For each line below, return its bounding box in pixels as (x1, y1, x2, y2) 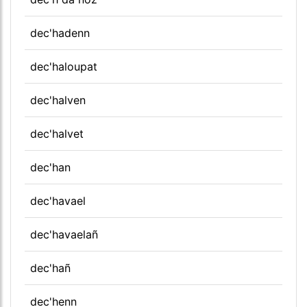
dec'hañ (30, 260, 71, 275)
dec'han (30, 160, 71, 174)
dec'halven (30, 93, 86, 107)
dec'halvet (30, 126, 84, 140)
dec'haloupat (30, 59, 97, 73)
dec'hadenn (30, 25, 90, 40)
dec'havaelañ (30, 227, 98, 241)
